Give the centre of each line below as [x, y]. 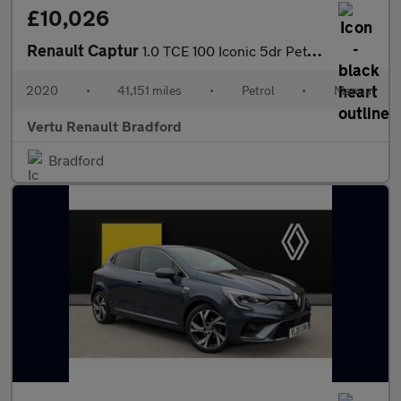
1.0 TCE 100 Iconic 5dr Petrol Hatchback [225, 51]
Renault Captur [85, 50]
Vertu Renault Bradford [104, 126]
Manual [354, 90]
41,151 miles [150, 90]
